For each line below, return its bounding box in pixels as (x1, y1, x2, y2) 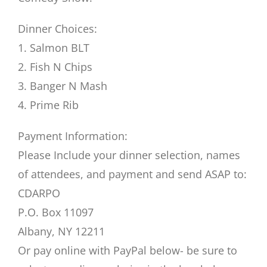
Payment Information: (18, 129, 128, 144)
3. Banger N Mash (18, 79, 107, 94)
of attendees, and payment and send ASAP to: (18, 167, 247, 182)
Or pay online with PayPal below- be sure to (18, 243, 237, 258)
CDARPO (18, 186, 60, 201)
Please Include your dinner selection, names (18, 148, 240, 163)
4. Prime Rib (18, 98, 79, 113)
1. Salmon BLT (18, 41, 89, 55)
